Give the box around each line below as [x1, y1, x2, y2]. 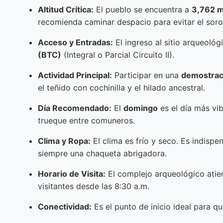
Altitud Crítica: [38, 4, 94, 14]
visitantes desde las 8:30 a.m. [38, 181, 149, 191]
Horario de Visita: [38, 168, 106, 179]
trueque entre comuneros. [38, 115, 135, 125]
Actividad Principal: [38, 70, 112, 80]
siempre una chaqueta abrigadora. [38, 148, 167, 158]
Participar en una [112, 70, 181, 80]
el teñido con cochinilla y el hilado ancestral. [38, 82, 205, 93]
